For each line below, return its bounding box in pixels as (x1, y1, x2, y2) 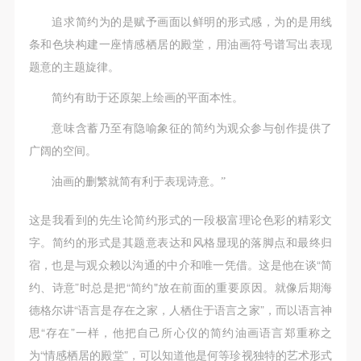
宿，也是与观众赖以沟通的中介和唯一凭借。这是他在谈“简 (28, 255, 333, 272)
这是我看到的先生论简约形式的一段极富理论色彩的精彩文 (28, 210, 333, 227)
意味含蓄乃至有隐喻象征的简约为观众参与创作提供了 (52, 121, 333, 135)
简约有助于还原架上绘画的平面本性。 (52, 90, 244, 104)
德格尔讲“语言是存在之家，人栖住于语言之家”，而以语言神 (28, 301, 333, 317)
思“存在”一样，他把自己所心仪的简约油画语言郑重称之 (28, 323, 333, 340)
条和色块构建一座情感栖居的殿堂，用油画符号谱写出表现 (28, 37, 333, 51)
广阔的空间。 (28, 143, 97, 157)
